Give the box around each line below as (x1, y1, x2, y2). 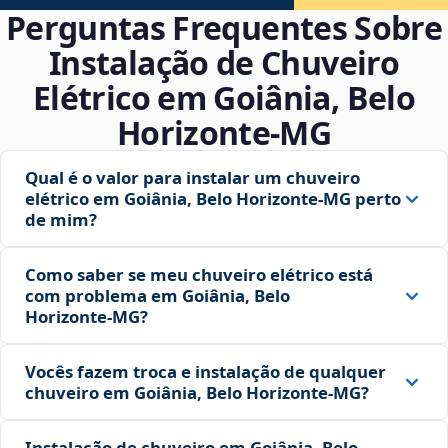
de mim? (25, 208, 97, 232)
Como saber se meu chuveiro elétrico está (25, 263, 373, 287)
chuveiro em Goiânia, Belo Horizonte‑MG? (25, 381, 369, 405)
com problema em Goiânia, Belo (25, 284, 290, 308)
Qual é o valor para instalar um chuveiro (25, 166, 360, 190)
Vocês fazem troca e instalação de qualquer (25, 360, 386, 384)
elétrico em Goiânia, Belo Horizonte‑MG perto (25, 187, 401, 211)
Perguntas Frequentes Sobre (5, 6, 443, 50)
